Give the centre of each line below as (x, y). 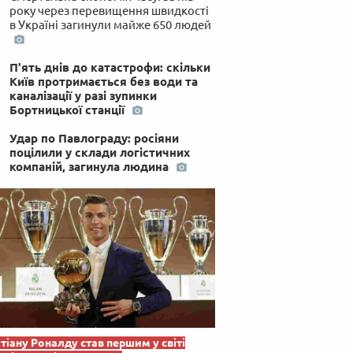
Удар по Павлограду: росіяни (94, 138)
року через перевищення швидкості (109, 10)
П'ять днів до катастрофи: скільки (110, 67)
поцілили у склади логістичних (99, 152)
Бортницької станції (68, 110)
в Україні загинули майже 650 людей (110, 24)
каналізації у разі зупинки (83, 95)
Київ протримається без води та (103, 81)
